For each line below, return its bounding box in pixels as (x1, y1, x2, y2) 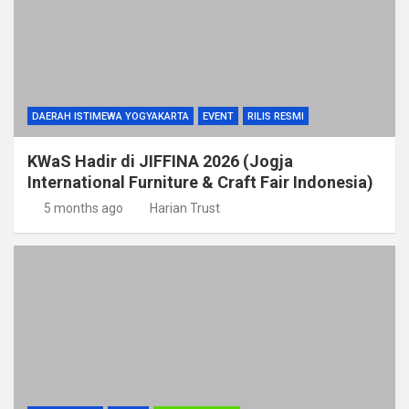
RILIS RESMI (247, 110, 304, 122)
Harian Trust (150, 201, 220, 215)
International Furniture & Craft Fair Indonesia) (27, 173, 373, 192)
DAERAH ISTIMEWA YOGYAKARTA (32, 110, 189, 122)
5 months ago (43, 201, 123, 215)
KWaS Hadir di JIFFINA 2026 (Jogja (27, 152, 293, 171)
